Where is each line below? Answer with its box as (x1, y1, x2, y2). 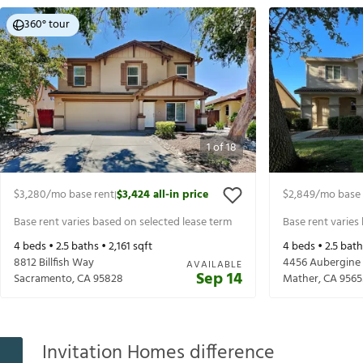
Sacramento (14, 270, 72, 289)
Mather (283, 270, 318, 289)
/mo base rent (46, 186, 114, 205)
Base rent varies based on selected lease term (14, 212, 232, 232)
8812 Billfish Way (14, 254, 94, 273)
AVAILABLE (186, 257, 242, 274)
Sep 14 (196, 267, 242, 293)
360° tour (24, 15, 70, 35)
